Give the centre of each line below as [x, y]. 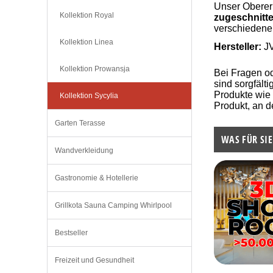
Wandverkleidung [84, 151]
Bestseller [71, 233]
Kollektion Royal [87, 16]
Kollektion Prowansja [95, 69]
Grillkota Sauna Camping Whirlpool [113, 206]
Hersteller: [237, 46]
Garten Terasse [80, 123]
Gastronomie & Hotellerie [97, 178]
